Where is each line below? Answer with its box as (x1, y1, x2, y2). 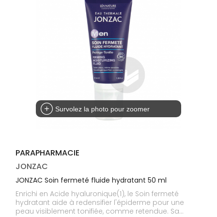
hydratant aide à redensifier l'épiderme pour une (15, 197, 185, 207)
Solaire (50, 28, 68, 37)
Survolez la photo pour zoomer (55, 105, 150, 113)
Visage (50, 40, 68, 50)
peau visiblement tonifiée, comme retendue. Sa (15, 206, 180, 216)
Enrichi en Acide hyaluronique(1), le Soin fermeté (15, 188, 179, 199)
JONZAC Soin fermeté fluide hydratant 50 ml (15, 175, 167, 185)
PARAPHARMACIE (15, 147, 80, 158)
